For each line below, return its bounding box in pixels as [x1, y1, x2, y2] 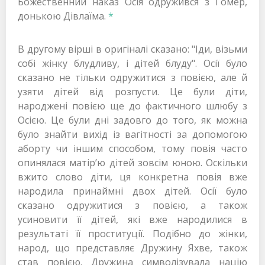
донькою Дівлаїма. [18, 9, 108, 23]
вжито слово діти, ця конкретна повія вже [18, 170, 247, 184]
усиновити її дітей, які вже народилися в [18, 213, 247, 227]
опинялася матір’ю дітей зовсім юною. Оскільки [18, 156, 247, 170]
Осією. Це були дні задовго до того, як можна [18, 114, 247, 127]
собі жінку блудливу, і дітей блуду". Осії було [18, 57, 247, 70]
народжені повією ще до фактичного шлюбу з [18, 99, 247, 113]
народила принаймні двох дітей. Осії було [18, 185, 247, 198]
